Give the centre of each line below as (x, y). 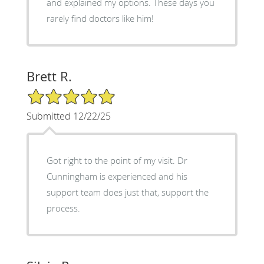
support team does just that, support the (127, 192)
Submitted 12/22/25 (68, 116)
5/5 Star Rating (55, 93)
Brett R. (49, 77)
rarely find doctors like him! (100, 19)
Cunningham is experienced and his (117, 176)
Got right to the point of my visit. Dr (117, 161)
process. (63, 208)
